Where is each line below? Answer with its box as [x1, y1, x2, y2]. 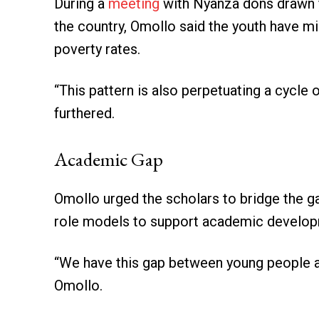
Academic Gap [54, 146, 163, 172]
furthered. [54, 104, 115, 122]
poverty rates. [54, 40, 140, 58]
